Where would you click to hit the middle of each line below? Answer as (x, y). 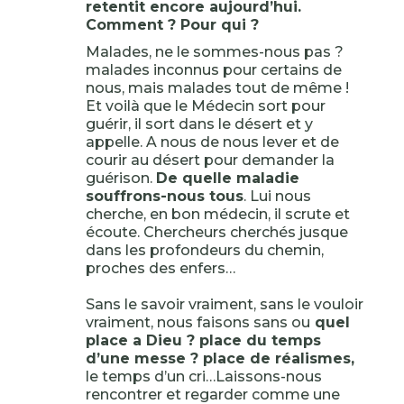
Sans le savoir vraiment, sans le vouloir (224, 304)
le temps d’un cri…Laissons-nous (203, 376)
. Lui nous (277, 196)
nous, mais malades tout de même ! (217, 88)
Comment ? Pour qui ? (172, 25)
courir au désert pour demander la (210, 160)
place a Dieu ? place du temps (203, 340)
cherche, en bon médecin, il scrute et (217, 214)
